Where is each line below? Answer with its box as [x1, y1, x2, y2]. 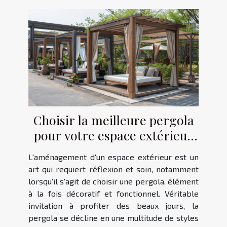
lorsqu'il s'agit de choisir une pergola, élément [28, 176, 199, 186]
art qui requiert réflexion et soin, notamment [28, 164, 199, 174]
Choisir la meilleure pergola [33, 111, 194, 129]
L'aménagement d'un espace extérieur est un [28, 152, 199, 162]
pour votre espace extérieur [34, 127, 193, 144]
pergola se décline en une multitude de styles [28, 213, 199, 223]
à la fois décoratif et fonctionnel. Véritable [28, 188, 199, 199]
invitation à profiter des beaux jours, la [28, 201, 199, 211]
